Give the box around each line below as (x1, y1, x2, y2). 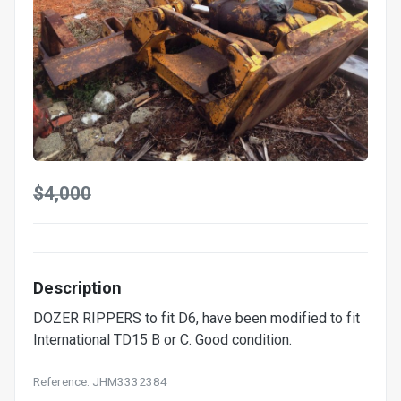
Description (33, 278, 122, 298)
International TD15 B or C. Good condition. (33, 331, 292, 349)
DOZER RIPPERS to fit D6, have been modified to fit (33, 310, 360, 328)
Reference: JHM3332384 (33, 374, 167, 389)
